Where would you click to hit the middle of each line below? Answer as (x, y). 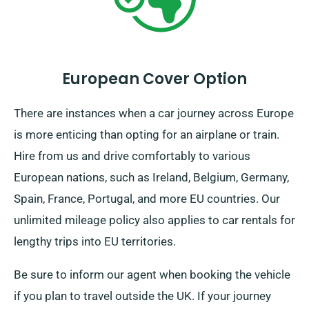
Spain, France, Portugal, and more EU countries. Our (147, 199)
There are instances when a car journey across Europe (154, 113)
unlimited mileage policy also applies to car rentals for (154, 220)
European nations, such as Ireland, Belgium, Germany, (151, 178)
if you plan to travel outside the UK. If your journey (142, 296)
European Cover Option (154, 79)
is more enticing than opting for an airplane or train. (147, 135)
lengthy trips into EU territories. (95, 242)
